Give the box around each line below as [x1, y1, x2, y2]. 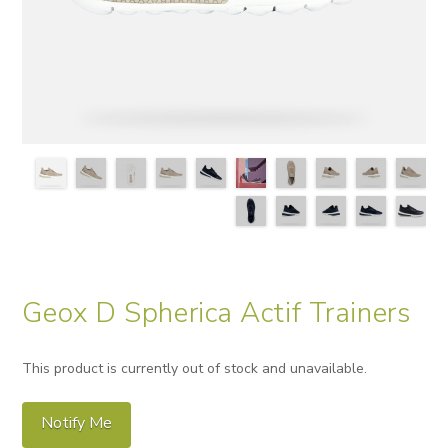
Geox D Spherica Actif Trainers [22, 293, 411, 332]
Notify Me [41, 411, 113, 434]
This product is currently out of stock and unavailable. [22, 358, 368, 378]
